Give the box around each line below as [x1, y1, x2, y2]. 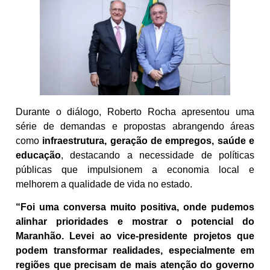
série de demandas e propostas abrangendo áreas [16, 121, 254, 131]
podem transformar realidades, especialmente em [16, 245, 254, 256]
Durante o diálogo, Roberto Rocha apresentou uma [16, 106, 254, 117]
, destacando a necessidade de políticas [61, 149, 254, 160]
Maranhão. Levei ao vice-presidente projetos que [16, 231, 254, 241]
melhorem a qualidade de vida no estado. [16, 178, 192, 189]
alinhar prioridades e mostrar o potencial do [16, 216, 254, 227]
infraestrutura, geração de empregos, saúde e [42, 135, 255, 146]
